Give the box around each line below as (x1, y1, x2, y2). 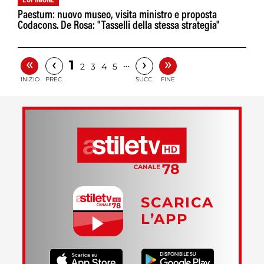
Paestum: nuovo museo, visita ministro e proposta (18, 9, 217, 21)
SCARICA (141, 194, 214, 212)
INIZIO (21, 75, 39, 83)
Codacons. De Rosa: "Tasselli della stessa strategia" (18, 20, 220, 32)
